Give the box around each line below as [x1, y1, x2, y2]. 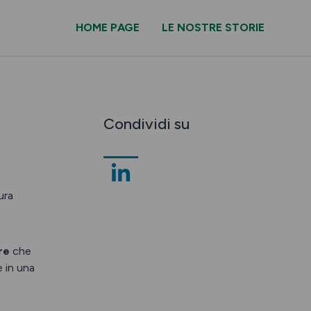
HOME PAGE [76, 21, 140, 34]
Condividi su [103, 115, 190, 133]
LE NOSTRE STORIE [162, 21, 264, 34]
